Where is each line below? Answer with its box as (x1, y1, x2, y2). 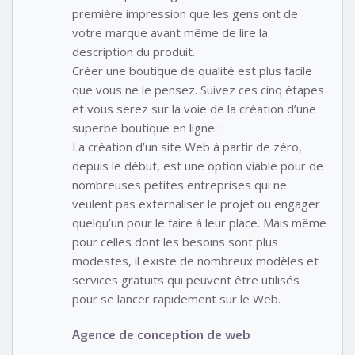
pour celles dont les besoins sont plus (72, 234, 278, 250)
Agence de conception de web (72, 326, 250, 342)
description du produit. (72, 44, 195, 60)
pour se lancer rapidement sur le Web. (72, 291, 281, 307)
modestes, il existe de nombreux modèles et (72, 253, 319, 269)
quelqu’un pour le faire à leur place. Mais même (72, 215, 326, 231)
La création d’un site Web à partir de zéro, (72, 139, 302, 155)
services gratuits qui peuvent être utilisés (72, 272, 300, 288)
